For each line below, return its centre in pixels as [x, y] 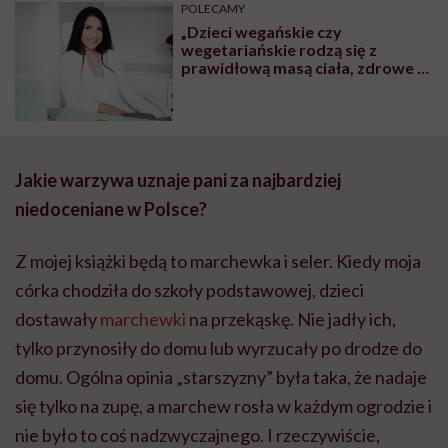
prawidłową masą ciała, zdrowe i [301, 68]
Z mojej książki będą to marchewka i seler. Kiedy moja [218, 260]
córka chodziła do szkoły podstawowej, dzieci [189, 289]
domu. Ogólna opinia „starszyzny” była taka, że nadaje [221, 376]
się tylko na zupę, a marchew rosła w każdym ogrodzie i [223, 405]
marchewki [143, 318]
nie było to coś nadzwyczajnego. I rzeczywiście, [197, 434]
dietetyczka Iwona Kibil [268, 140]
